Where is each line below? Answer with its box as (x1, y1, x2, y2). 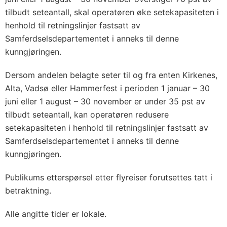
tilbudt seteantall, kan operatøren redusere (5, 109, 169, 120)
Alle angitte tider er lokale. (5, 209, 106, 219)
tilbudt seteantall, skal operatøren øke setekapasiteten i (5, 7, 219, 17)
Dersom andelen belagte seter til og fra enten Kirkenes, (5, 70, 217, 80)
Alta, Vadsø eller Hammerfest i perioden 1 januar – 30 (5, 83, 210, 93)
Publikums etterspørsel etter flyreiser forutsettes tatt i (5, 172, 212, 182)
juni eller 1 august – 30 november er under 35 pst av (5, 96, 205, 106)
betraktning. (5, 185, 51, 196)
